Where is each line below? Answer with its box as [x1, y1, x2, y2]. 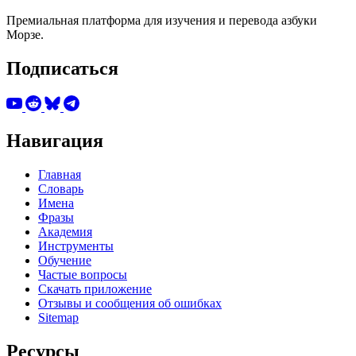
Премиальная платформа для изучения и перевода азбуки [6, 14, 317, 28]
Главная [38, 167, 81, 181]
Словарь [38, 181, 83, 195]
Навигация [6, 130, 103, 151]
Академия [38, 224, 92, 238]
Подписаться [6, 58, 118, 79]
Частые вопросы [38, 267, 127, 281]
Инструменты [38, 238, 114, 253]
